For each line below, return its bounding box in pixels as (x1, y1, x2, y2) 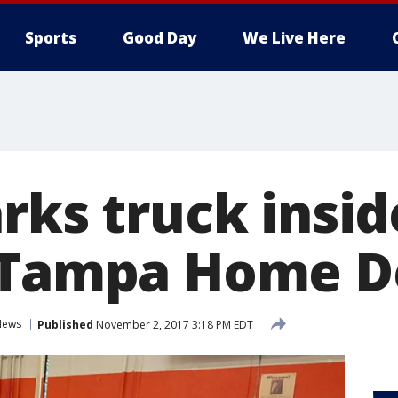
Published (37, 316, 93, 332)
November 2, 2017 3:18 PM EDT (93, 316, 253, 332)
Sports (25, 28, 76, 48)
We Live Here (243, 28, 346, 48)
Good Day (123, 28, 196, 48)
